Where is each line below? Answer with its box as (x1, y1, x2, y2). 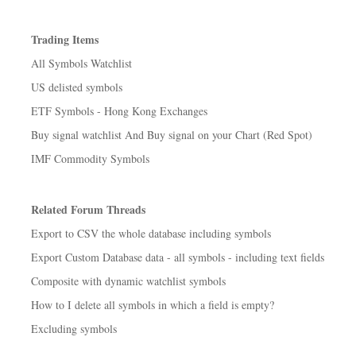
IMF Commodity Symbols (31, 151, 149, 166)
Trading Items (31, 31, 99, 48)
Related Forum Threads (31, 201, 145, 218)
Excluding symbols (31, 321, 117, 336)
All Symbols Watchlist (31, 56, 132, 71)
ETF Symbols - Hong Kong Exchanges (31, 103, 207, 118)
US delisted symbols (31, 79, 122, 95)
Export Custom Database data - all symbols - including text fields (31, 250, 324, 265)
